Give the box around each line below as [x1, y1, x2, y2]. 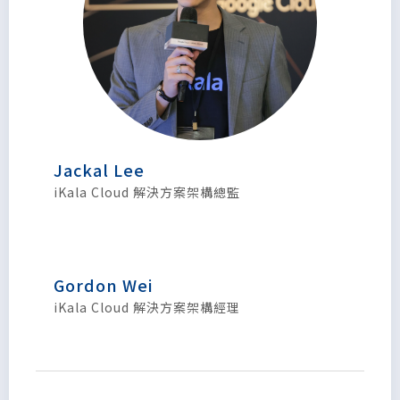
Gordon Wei [54, 273, 153, 297]
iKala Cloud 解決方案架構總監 [54, 183, 240, 202]
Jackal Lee [54, 158, 145, 182]
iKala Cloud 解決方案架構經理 [54, 298, 240, 317]
